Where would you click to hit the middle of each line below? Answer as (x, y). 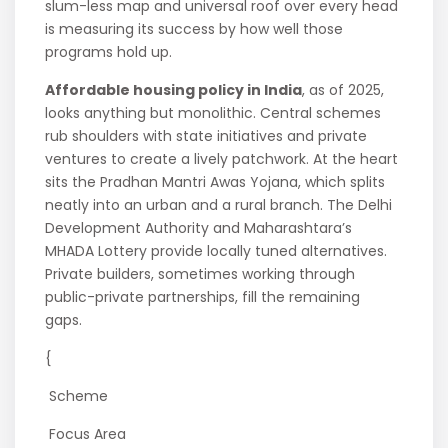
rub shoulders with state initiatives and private (206, 136)
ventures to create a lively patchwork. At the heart (222, 159)
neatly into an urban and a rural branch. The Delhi (219, 205)
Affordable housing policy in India (174, 90)
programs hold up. (109, 52)
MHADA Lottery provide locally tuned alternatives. (216, 251)
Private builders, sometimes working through (200, 274)
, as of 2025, (343, 90)
